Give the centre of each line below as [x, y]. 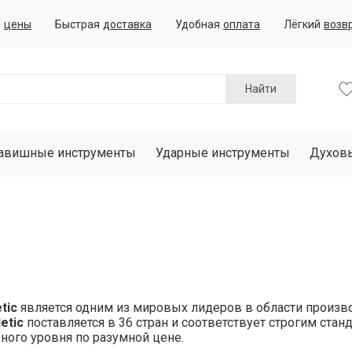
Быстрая [77, 24]
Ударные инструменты [223, 153]
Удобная [198, 24]
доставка [127, 24]
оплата [242, 24]
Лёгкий [302, 24]
